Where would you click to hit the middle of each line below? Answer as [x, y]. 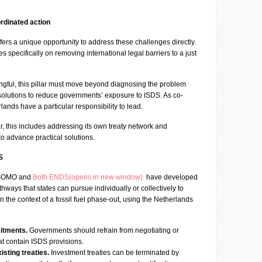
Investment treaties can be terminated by [115, 253]
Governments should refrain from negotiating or [104, 230]
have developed [171, 177]
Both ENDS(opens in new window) [89, 177]
